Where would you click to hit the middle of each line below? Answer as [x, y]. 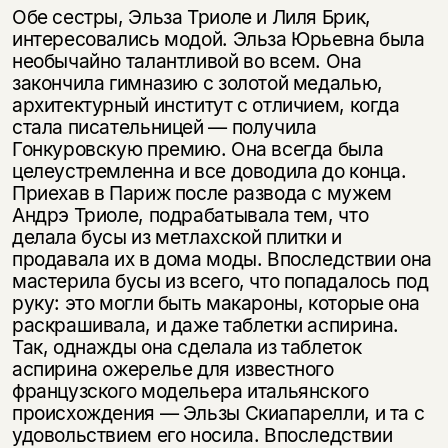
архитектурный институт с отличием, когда [205, 105]
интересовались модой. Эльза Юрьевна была [218, 39]
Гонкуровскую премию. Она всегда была [197, 149]
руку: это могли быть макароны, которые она [215, 303]
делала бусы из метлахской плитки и [176, 237]
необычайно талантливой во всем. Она [186, 61]
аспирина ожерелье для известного [172, 369]
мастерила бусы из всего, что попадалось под [220, 281]
